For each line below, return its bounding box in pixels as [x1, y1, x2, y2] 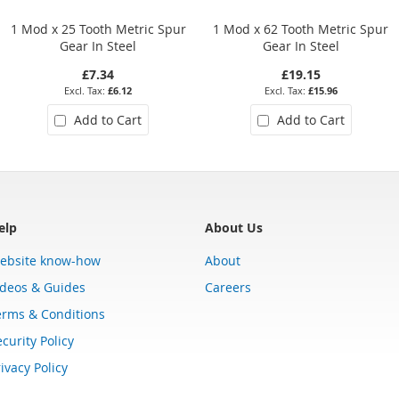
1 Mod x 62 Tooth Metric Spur [213, 20, 389, 37]
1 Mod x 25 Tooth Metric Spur [10, 20, 186, 37]
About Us [205, 218, 263, 236]
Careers [205, 278, 251, 296]
